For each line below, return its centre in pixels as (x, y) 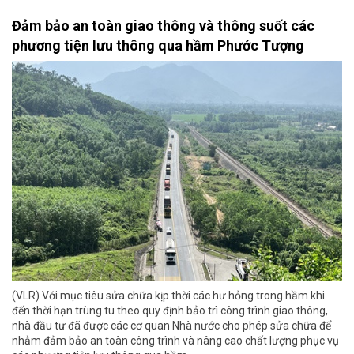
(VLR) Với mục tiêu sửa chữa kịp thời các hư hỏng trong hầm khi (168, 296)
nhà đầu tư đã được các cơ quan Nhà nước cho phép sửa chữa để (171, 326)
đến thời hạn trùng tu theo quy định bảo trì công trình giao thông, (170, 311)
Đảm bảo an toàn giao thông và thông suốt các (163, 25)
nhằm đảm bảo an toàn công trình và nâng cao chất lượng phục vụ (175, 341)
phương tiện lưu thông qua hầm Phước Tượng (158, 45)
